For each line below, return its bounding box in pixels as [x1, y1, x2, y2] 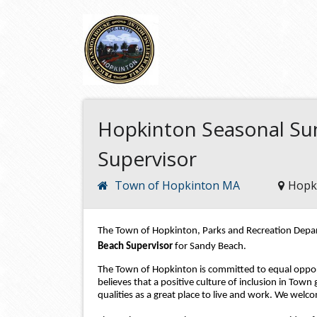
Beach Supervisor [98, 241, 175, 252]
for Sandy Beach [175, 241, 243, 252]
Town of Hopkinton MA [115, 178, 240, 193]
